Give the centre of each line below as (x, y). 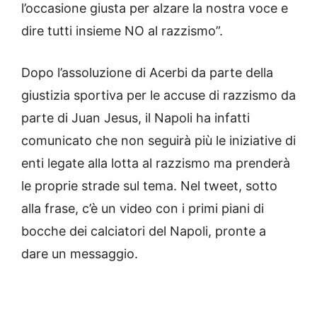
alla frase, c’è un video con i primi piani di (143, 209)
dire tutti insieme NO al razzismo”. (122, 31)
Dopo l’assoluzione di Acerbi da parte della (147, 73)
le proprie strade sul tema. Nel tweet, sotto (149, 186)
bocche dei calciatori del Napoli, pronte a (144, 231)
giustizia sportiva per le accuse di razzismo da (158, 96)
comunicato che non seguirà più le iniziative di (158, 141)
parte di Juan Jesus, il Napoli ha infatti (136, 118)
